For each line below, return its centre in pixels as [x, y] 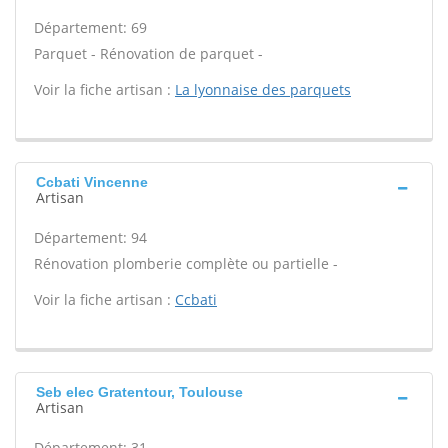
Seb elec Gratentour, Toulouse [139, 392]
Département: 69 [90, 27]
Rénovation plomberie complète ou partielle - [186, 263]
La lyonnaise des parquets [263, 89]
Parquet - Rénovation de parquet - [148, 53]
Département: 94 [90, 237]
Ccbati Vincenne [92, 182]
